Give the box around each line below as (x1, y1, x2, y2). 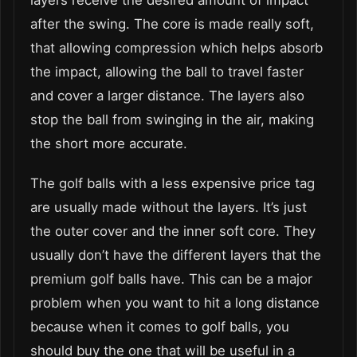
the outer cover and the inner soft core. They (30, 222, 316, 239)
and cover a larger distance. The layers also (30, 87, 304, 104)
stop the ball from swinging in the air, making (30, 111, 314, 127)
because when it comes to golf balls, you (30, 318, 289, 335)
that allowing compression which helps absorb (30, 39, 323, 56)
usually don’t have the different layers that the (30, 246, 321, 263)
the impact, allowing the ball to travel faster (30, 63, 304, 80)
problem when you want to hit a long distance (30, 294, 320, 311)
